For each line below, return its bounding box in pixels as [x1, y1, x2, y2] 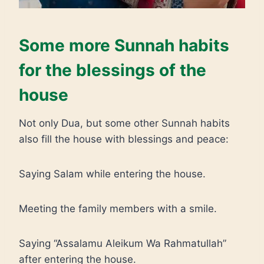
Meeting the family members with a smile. [19, 203, 217, 214]
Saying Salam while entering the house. [19, 168, 206, 180]
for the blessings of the [19, 60, 206, 80]
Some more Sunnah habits [19, 35, 229, 55]
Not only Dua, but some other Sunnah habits [19, 117, 230, 129]
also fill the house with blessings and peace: [19, 133, 229, 145]
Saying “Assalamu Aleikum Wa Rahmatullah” [19, 237, 226, 249]
